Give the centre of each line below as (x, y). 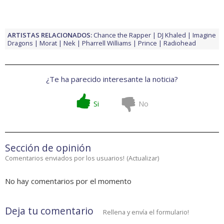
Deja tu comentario (49, 211)
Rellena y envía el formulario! (146, 212)
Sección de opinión (48, 148)
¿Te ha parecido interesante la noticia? (112, 79)
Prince (147, 43)
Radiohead (180, 43)
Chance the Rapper (122, 35)
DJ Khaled (172, 35)
